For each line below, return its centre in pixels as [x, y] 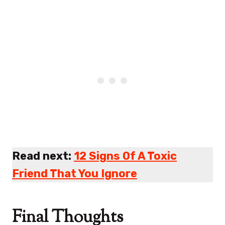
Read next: [43, 156]
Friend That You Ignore [75, 173]
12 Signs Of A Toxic [125, 156]
